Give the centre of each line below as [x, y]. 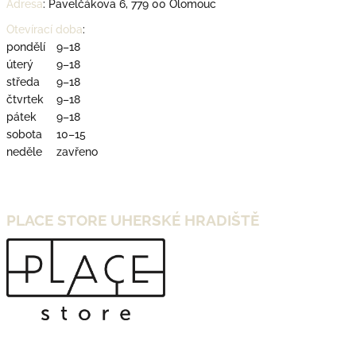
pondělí [26, 46]
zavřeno [77, 151]
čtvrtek [25, 99]
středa [23, 81]
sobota [24, 134]
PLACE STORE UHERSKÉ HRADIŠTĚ [133, 220]
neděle [24, 151]
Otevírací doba [44, 29]
